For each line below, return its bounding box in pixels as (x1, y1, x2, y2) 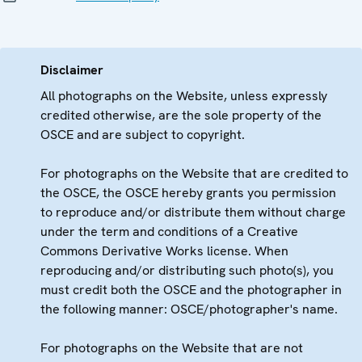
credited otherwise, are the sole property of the (40, 107, 322, 124)
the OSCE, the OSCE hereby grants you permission (40, 184, 336, 202)
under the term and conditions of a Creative (40, 223, 298, 241)
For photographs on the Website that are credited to (40, 165, 348, 183)
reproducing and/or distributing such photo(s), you (40, 262, 334, 280)
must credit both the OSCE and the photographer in (40, 281, 342, 299)
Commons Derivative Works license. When (40, 242, 288, 260)
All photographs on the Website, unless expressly (40, 87, 327, 105)
